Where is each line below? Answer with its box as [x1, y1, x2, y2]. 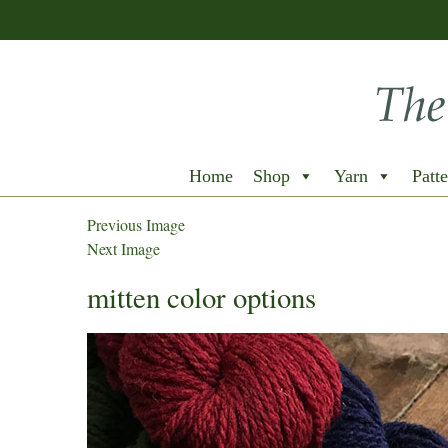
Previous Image [87, 214, 185, 235]
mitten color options [87, 278, 316, 316]
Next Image [87, 238, 160, 259]
